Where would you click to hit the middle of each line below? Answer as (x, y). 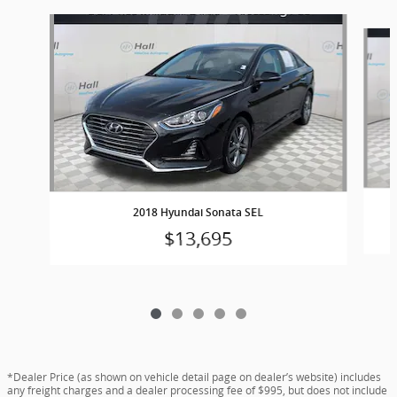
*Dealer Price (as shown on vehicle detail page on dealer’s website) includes (194, 377)
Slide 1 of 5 (39, 22)
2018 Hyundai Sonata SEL (198, 212)
